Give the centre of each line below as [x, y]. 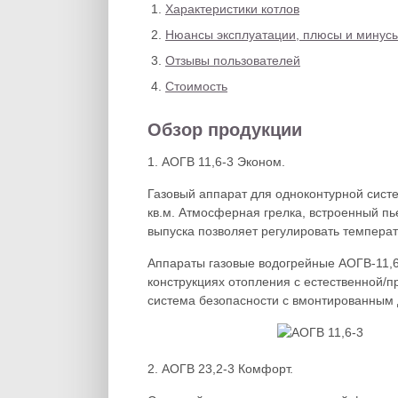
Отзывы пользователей [233, 60]
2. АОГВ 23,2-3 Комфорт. [220, 369]
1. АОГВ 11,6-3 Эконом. [216, 162]
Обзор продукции [225, 130]
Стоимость [196, 86]
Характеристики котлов [232, 9]
